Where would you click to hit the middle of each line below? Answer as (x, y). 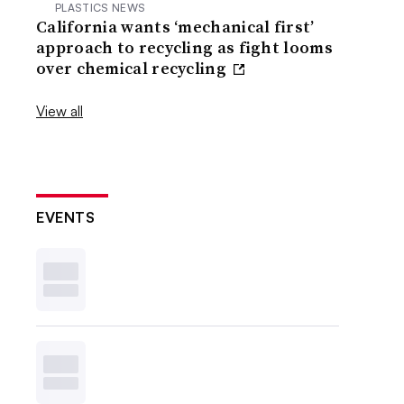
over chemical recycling (133, 68)
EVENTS (66, 217)
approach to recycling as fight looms (184, 47)
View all (60, 110)
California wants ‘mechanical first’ (175, 26)
